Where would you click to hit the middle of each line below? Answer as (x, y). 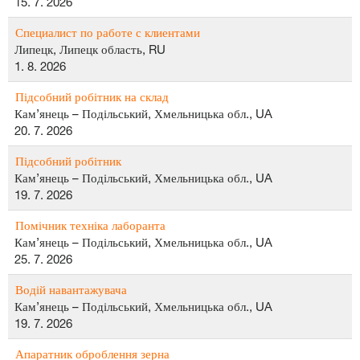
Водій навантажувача (71, 289)
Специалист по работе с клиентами (108, 32)
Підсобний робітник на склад (92, 96)
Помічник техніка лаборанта (90, 225)
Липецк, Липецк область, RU (90, 49)
